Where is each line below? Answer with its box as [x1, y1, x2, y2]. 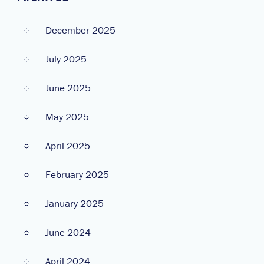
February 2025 [45, 167, 109, 181]
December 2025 [45, 23, 115, 37]
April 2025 [45, 138, 90, 152]
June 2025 [45, 81, 91, 94]
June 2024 [45, 225, 91, 239]
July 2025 [45, 52, 87, 65]
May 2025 [45, 110, 89, 123]
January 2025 [45, 196, 104, 210]
